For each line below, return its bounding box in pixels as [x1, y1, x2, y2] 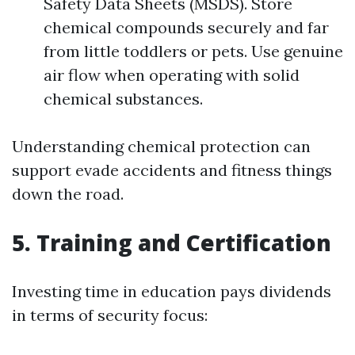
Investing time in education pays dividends [12, 281, 331, 301]
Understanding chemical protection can [12, 136, 311, 156]
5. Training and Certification [12, 227, 331, 258]
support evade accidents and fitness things [12, 160, 332, 180]
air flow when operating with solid [44, 65, 300, 85]
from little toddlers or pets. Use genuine [44, 41, 343, 61]
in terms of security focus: [12, 305, 208, 325]
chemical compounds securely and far [44, 17, 329, 37]
